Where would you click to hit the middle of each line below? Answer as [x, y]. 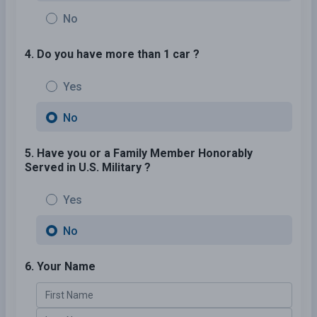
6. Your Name [60, 266]
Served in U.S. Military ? [88, 167]
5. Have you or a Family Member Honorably [139, 153]
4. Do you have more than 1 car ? [112, 54]
